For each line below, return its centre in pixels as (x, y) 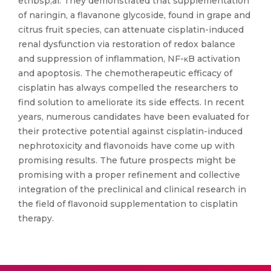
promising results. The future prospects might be (127, 160)
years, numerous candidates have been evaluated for (134, 117)
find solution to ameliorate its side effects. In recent (131, 102)
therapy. (36, 218)
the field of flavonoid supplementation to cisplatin (128, 204)
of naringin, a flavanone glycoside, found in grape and (134, 15)
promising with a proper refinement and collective (129, 175)
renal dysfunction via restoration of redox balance (127, 44)
